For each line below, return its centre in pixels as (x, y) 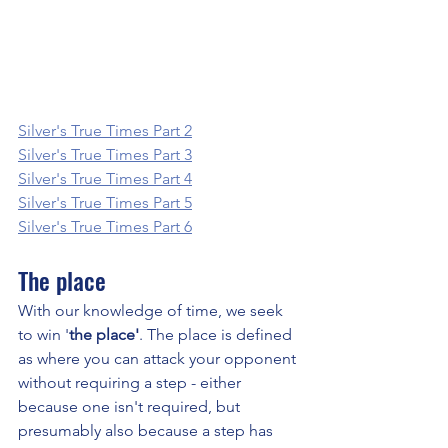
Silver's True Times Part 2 (105, 130)
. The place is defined (217, 334)
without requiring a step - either (131, 382)
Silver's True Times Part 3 (105, 154)
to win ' (43, 334)
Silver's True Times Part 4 (105, 178)
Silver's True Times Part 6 (105, 226)
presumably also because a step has (147, 430)
